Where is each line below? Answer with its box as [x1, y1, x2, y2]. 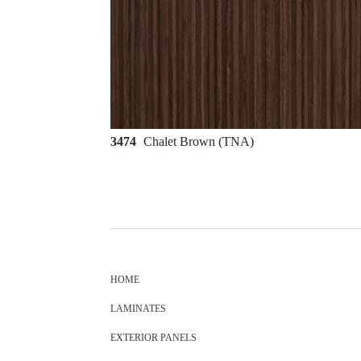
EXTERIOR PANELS [110, 332, 197, 343]
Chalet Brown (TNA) [143, 135, 254, 148]
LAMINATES [110, 303, 166, 314]
